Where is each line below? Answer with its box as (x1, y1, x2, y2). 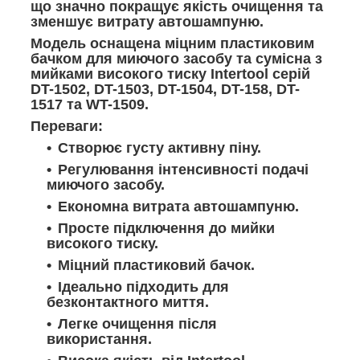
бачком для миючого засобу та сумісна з (31, 50, 322, 67)
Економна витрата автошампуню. (58, 198, 299, 215)
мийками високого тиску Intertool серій (31, 65, 310, 82)
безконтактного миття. (47, 293, 209, 310)
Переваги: (31, 117, 103, 134)
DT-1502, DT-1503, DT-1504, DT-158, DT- (31, 80, 300, 97)
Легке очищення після (58, 315, 217, 332)
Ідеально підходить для (58, 278, 229, 295)
